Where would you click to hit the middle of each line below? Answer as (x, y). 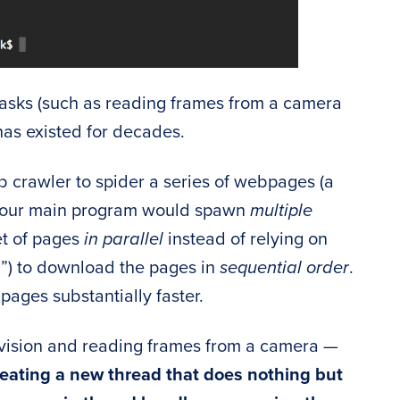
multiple (281, 211)
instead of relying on (248, 240)
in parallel (126, 240)
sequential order (284, 268)
